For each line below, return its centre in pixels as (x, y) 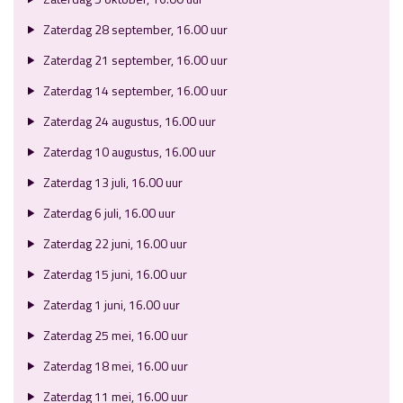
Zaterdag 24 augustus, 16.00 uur (128, 121)
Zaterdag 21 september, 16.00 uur (134, 60)
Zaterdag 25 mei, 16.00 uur (114, 336)
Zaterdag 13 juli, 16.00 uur (111, 183)
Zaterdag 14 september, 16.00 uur (134, 91)
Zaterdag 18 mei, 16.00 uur (114, 366)
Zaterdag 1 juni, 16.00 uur (110, 305)
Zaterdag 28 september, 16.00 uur (134, 30)
